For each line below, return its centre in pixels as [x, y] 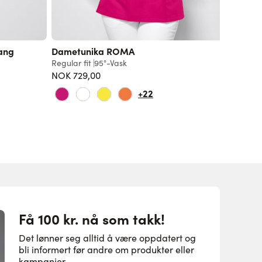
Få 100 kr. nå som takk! [92, 218]
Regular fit [71, 63]
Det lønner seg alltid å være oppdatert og [107, 237]
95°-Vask [111, 63]
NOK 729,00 [76, 75]
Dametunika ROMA [93, 51]
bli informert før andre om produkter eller [106, 249]
